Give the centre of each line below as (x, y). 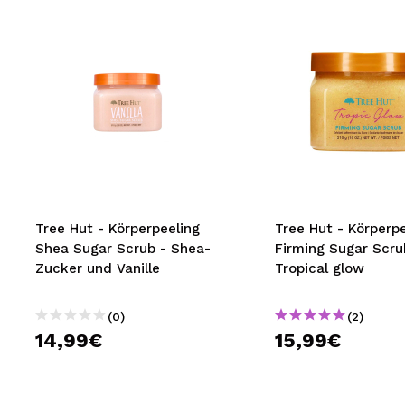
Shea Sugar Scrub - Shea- (123, 249)
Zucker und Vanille (98, 268)
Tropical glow (319, 268)
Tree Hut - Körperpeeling (118, 229)
